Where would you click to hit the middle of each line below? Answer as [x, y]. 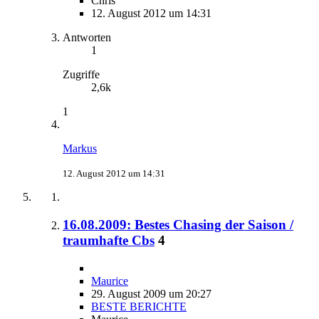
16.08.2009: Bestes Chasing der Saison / [178, 224]
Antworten [87, 38]
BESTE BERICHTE [139, 306]
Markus [80, 149]
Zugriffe [81, 75]
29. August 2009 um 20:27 [151, 293]
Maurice [110, 281]
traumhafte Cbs [109, 240]
